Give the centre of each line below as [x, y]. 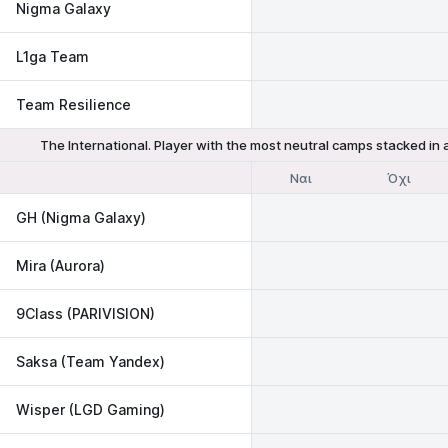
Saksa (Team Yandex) [90, 361]
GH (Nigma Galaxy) [81, 217]
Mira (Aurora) [60, 265]
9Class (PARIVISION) [85, 313]
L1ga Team [52, 56]
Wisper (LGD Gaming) [90, 409]
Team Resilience [73, 104]
